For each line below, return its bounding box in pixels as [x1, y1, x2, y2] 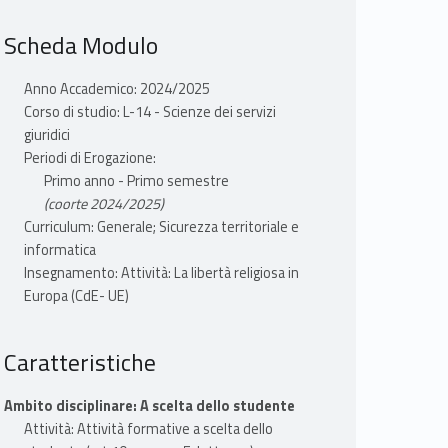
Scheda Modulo [3, 27, 158, 64]
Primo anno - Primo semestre [43, 170, 229, 193]
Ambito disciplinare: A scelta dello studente [3, 395, 295, 418]
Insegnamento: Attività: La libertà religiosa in [23, 262, 299, 285]
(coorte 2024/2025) [43, 193, 164, 216]
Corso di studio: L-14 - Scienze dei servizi [23, 101, 276, 124]
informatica [23, 239, 96, 262]
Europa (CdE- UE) [23, 285, 129, 308]
